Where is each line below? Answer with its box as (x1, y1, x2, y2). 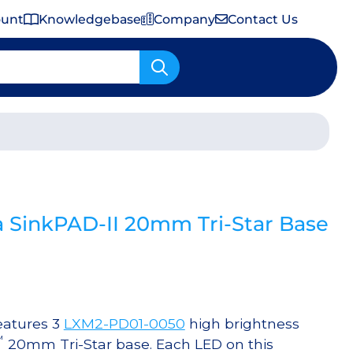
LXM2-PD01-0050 (63, 315, 185, 333)
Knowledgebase (39, 11, 142, 27)
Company (154, 11, 216, 27)
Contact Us (228, 11, 298, 27)
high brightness (184, 315, 299, 333)
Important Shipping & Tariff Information (37, 124, 284, 139)
